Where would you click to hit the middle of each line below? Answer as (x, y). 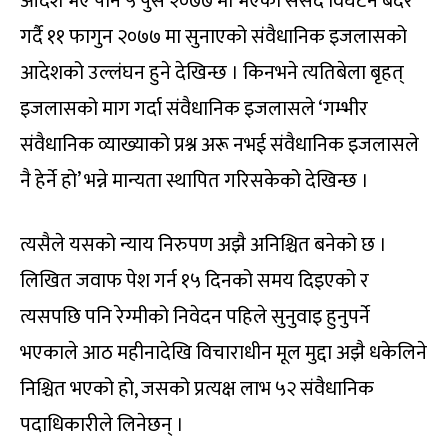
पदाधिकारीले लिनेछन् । (102, 424)
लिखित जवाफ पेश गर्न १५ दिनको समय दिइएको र (194, 280)
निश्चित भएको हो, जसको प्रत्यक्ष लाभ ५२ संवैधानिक (197, 388)
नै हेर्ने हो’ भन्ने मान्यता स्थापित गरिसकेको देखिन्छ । (194, 180)
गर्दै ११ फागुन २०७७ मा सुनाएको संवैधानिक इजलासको (213, 36)
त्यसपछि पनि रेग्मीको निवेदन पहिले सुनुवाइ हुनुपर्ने (195, 316)
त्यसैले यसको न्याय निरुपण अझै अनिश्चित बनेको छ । (203, 244)
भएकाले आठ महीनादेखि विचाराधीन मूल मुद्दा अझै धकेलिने (223, 352)
